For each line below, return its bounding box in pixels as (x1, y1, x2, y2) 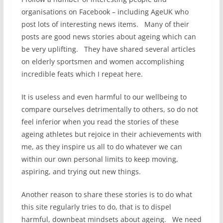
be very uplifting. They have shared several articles (21, 44, 196, 54)
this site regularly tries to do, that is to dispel (21, 202, 171, 212)
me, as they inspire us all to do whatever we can (21, 141, 182, 151)
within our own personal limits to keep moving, (21, 154, 178, 164)
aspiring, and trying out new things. (21, 166, 141, 176)
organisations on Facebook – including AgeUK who (21, 6, 189, 16)
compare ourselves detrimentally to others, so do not (21, 104, 198, 114)
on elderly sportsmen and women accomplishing (21, 56, 184, 66)
